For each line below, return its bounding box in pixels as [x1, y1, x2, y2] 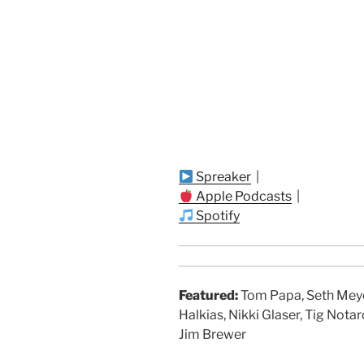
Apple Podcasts [193, 188, 292, 205]
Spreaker [193, 169, 252, 185]
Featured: [179, 288, 238, 304]
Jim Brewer [179, 327, 246, 343]
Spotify [193, 208, 240, 224]
